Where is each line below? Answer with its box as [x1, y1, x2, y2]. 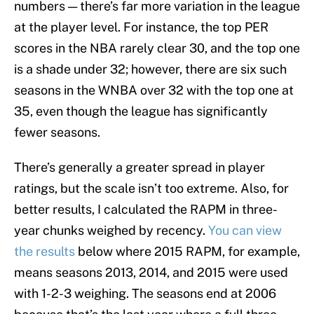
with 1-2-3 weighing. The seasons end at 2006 [14, 286, 276, 301]
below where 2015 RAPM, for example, [75, 244, 300, 259]
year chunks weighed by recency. [14, 223, 208, 238]
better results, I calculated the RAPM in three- [14, 202, 278, 217]
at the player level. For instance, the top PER [14, 20, 268, 35]
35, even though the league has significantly [14, 104, 268, 119]
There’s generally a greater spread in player [14, 160, 265, 175]
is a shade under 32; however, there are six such [14, 62, 287, 77]
